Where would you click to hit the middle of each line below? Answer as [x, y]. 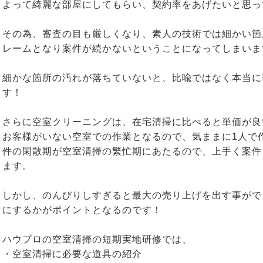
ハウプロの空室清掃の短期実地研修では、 [97, 239]
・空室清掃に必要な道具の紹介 [72, 254]
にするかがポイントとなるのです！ [82, 210]
